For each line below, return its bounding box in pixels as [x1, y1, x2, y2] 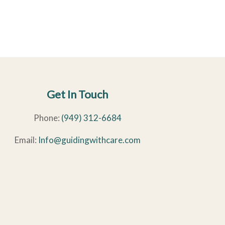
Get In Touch [47, 87, 108, 101]
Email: [14, 135, 38, 145]
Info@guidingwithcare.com [38, 135, 141, 145]
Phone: [33, 113, 61, 123]
